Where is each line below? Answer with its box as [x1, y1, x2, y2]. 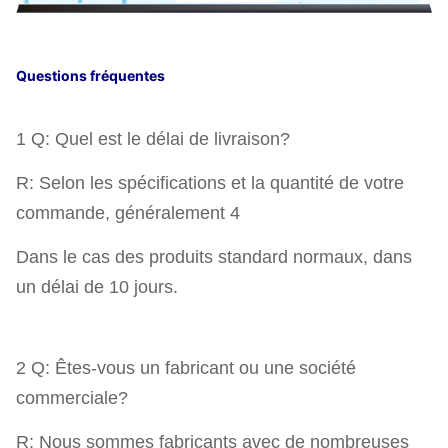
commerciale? [16, 387, 128, 408]
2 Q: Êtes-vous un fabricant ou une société [16, 357, 356, 378]
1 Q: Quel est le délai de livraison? [16, 128, 290, 149]
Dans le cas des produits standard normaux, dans [16, 246, 412, 267]
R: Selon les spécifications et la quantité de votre [16, 172, 404, 193]
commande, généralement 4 [16, 202, 240, 223]
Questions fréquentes [16, 66, 165, 84]
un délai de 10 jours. [16, 276, 178, 297]
